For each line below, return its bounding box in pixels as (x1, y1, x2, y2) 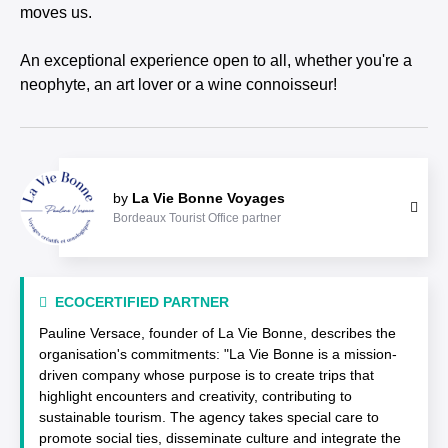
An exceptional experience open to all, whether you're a (20, 52, 412, 69)
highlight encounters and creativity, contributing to (39, 388, 352, 404)
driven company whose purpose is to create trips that (39, 367, 374, 383)
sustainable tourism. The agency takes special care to (39, 409, 379, 425)
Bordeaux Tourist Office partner (113, 211, 281, 225)
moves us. (20, 4, 92, 21)
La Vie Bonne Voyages (132, 190, 285, 206)
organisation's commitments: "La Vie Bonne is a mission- (39, 346, 397, 362)
